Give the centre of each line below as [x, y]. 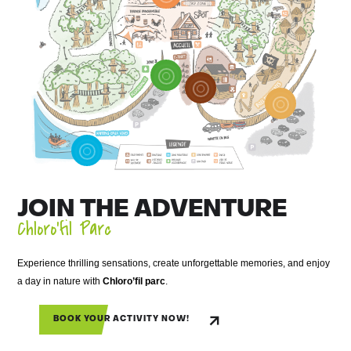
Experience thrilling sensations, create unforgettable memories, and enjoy [174, 264]
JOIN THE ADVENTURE [152, 211]
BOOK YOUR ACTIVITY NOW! [122, 320]
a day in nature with [60, 282]
